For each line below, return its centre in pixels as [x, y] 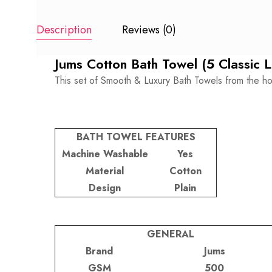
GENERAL [170, 234]
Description [64, 29]
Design [105, 188]
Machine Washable [105, 154]
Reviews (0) [149, 29]
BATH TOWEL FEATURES [136, 137]
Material [105, 171]
